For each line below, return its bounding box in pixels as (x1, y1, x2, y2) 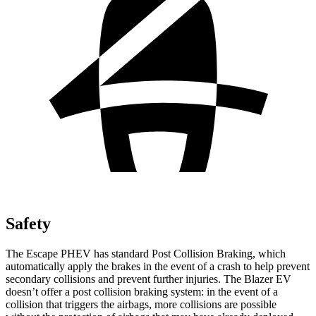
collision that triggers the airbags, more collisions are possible (6, 298, 276, 310)
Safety (6, 214, 51, 233)
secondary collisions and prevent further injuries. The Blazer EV (6, 272, 291, 285)
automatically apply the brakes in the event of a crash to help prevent (6, 260, 310, 272)
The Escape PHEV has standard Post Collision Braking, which (6, 247, 286, 260)
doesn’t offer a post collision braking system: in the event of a (6, 285, 278, 298)
